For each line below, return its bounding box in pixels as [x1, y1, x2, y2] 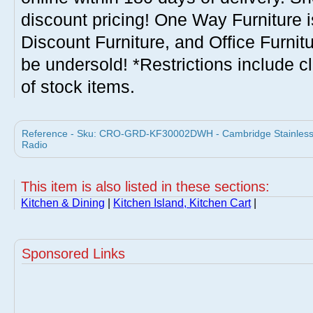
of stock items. [21, 77, 135, 96]
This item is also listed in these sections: [21, 179, 270, 194]
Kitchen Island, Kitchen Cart [113, 197, 251, 209]
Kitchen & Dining [21, 197, 105, 209]
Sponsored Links [22, 246, 125, 261]
